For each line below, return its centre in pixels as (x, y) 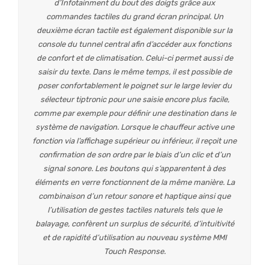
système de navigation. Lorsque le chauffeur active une (134, 127)
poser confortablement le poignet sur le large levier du (134, 85)
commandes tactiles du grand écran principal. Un (134, 16)
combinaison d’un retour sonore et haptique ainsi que (134, 196)
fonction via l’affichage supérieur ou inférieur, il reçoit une (134, 141)
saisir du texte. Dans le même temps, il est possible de (134, 71)
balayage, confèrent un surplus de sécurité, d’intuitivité (134, 223)
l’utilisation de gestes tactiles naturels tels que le (134, 210)
